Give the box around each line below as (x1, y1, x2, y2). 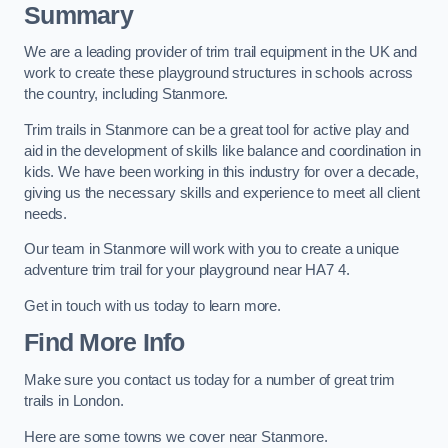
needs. (24, 205, 68, 222)
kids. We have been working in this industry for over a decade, (24, 163, 419, 180)
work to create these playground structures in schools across (24, 65, 414, 82)
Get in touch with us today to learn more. (24, 297, 282, 314)
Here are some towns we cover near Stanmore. (24, 428, 328, 445)
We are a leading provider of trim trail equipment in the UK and (24, 44, 417, 61)
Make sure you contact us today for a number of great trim (24, 372, 395, 389)
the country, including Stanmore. (24, 86, 229, 103)
